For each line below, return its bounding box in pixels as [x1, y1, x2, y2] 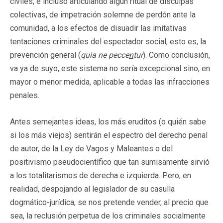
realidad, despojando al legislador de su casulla [10, 184, 175, 194]
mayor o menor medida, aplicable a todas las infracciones [10, 77, 210, 87]
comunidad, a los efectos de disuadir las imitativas [10, 23, 187, 33]
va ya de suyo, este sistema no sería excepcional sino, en [10, 63, 210, 73]
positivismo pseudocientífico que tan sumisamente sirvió [10, 157, 210, 167]
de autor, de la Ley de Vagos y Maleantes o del [10, 143, 173, 153]
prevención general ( [10, 50, 81, 60]
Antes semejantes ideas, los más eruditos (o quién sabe [10, 116, 206, 126]
